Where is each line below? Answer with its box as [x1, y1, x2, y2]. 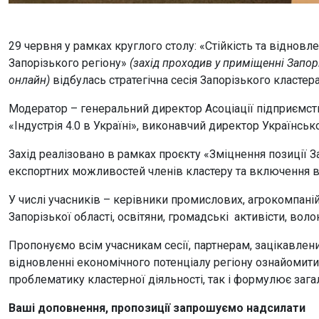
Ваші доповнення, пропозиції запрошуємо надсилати [9, 301, 305, 315]
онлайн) [9, 73, 50, 87]
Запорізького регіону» [9, 56, 127, 70]
